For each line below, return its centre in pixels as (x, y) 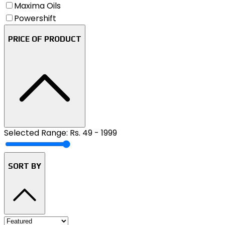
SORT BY (25, 166)
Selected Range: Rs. (43, 133)
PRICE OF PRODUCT (45, 38)
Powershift (35, 19)
